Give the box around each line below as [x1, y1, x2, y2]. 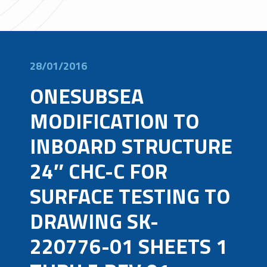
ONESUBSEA [30, 80, 144, 112]
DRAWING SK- [30, 205, 159, 237]
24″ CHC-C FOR [30, 155, 167, 187]
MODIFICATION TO [30, 105, 199, 137]
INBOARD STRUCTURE [30, 130, 232, 162]
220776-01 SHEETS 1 [30, 230, 228, 262]
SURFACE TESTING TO [30, 180, 230, 212]
